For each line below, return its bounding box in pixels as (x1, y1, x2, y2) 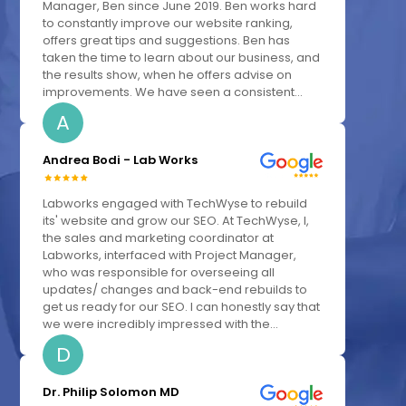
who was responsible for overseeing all (43, 264, 275, 282)
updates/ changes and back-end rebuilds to (43, 281, 308, 299)
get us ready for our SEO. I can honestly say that (43, 298, 321, 316)
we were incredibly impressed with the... (43, 315, 279, 333)
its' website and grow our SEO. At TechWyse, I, (43, 212, 310, 230)
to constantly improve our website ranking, (43, 14, 294, 33)
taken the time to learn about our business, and (43, 49, 321, 67)
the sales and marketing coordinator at (43, 229, 275, 247)
